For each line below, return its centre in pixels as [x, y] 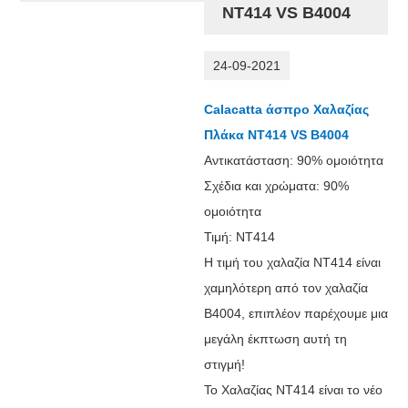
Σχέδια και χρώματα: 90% [276, 185]
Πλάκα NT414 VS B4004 [276, 134]
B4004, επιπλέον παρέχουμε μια [296, 313]
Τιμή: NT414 [239, 236]
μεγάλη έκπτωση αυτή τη [275, 338]
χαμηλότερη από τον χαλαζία [286, 287]
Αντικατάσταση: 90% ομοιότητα [293, 160]
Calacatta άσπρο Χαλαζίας [286, 109]
